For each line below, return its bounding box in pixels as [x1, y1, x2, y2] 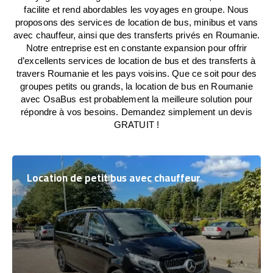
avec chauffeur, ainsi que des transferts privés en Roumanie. [13, 30, 260, 40]
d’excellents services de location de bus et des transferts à [18, 55, 255, 66]
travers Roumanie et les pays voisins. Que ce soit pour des [16, 68, 257, 79]
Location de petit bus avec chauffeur [27, 168, 200, 188]
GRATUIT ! [113, 119, 160, 130]
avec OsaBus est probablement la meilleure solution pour [20, 94, 253, 104]
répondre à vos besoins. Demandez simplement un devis [21, 107, 252, 117]
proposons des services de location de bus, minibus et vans [15, 17, 258, 27]
